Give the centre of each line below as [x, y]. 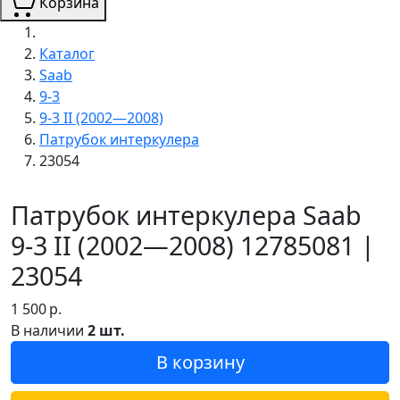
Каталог [67, 53]
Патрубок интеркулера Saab [186, 214]
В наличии [49, 330]
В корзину [200, 362]
